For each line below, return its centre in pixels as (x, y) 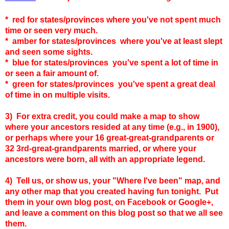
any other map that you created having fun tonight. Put (112, 191)
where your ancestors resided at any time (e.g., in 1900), (112, 127)
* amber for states (40, 41)
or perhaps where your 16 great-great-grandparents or (110, 138)
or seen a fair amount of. (52, 73)
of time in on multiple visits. (58, 95)
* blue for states (36, 62)
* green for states (39, 84)
